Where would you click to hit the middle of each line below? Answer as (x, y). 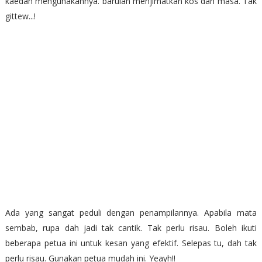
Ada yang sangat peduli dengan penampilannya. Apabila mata (131, 212)
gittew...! (20, 16)
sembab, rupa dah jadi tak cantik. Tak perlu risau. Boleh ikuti (131, 227)
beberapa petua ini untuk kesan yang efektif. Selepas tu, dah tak (131, 243)
